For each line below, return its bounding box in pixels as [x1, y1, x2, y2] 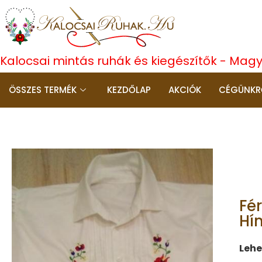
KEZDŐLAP [107, 84, 151, 96]
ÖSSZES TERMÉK [9, 84, 77, 96]
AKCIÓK [168, 84, 201, 96]
